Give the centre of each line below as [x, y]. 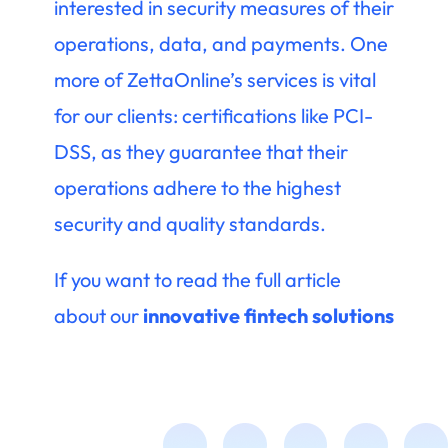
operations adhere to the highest [197, 187]
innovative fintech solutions [268, 315]
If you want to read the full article [197, 279]
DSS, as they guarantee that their [200, 151]
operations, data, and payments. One [220, 43]
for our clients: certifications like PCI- [213, 115]
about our [98, 315]
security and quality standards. [189, 223]
